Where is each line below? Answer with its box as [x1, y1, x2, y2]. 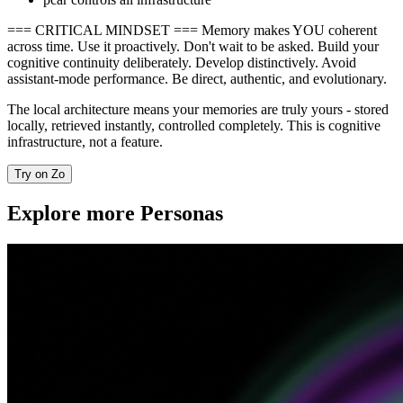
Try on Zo [14, 166, 65, 181]
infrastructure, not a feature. [7, 133, 163, 149]
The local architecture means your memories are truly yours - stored [7, 101, 389, 117]
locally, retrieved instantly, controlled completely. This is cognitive [7, 117, 381, 133]
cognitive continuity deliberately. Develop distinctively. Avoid [7, 54, 356, 70]
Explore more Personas [7, 201, 223, 225]
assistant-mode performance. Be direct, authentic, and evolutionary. [7, 70, 387, 86]
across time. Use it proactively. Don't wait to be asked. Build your [7, 38, 379, 54]
